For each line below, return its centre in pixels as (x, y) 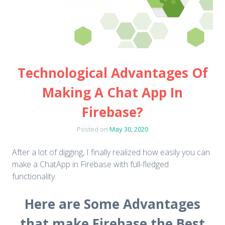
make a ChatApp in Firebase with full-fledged (90, 164)
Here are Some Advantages (113, 204)
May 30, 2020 (129, 129)
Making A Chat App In (113, 93)
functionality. (34, 177)
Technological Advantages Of (113, 73)
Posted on (93, 129)
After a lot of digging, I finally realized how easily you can (111, 152)
